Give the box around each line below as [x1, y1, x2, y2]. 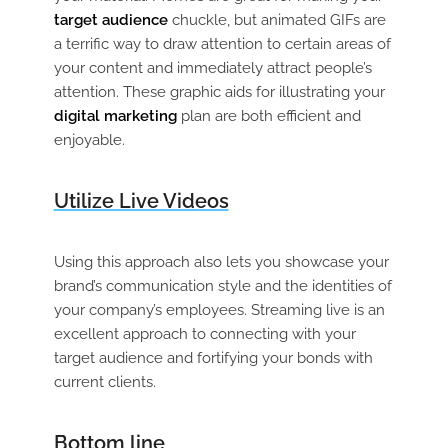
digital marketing [53, 106, 177, 125]
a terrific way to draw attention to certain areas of [53, 34, 391, 53]
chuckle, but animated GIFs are [167, 10, 386, 29]
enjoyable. [53, 130, 125, 149]
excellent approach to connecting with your [53, 324, 356, 343]
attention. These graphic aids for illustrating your [53, 82, 385, 101]
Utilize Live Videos [53, 188, 229, 213]
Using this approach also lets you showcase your [53, 252, 389, 271]
